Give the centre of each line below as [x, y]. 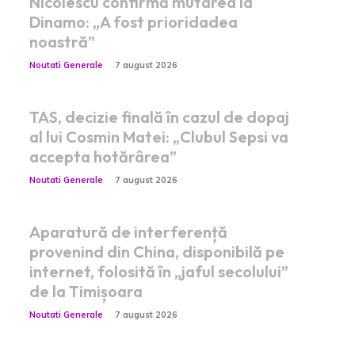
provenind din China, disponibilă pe [157, 251]
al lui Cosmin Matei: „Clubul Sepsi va [158, 136]
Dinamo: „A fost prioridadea [133, 21]
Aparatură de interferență [128, 231]
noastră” [62, 41]
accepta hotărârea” [103, 156]
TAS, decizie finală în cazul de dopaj [159, 116]
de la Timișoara [86, 291]
